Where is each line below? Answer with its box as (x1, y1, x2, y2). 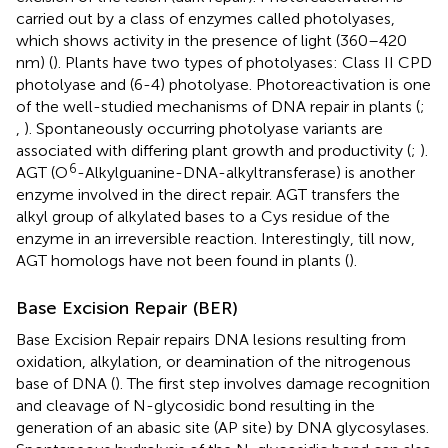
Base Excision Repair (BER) (16, 296, 238, 319)
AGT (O (16, 162, 68, 182)
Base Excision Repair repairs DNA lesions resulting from (16, 329, 406, 349)
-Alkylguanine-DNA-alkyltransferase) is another (77, 162, 415, 182)
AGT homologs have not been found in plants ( (16, 250, 349, 270)
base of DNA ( (16, 373, 115, 393)
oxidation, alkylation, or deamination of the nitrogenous (16, 351, 411, 371)
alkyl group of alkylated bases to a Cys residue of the (16, 206, 390, 226)
